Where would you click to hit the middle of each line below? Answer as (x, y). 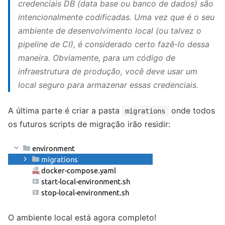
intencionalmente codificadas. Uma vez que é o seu (116, 17)
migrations (145, 111)
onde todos (192, 111)
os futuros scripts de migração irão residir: (89, 124)
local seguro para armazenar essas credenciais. (108, 85)
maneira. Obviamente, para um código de (97, 58)
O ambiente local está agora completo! (82, 218)
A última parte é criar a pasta (65, 111)
